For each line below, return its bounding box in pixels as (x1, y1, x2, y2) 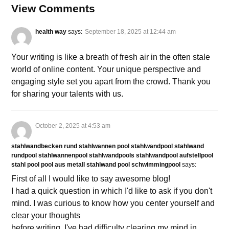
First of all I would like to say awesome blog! (11, 174, 170, 184)
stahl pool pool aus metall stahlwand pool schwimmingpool (11, 161, 180, 169)
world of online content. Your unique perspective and (11, 65, 201, 74)
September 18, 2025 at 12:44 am (85, 28, 176, 36)
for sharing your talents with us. (11, 89, 123, 99)
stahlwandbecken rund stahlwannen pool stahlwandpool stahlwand (11, 143, 204, 150)
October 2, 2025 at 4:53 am (35, 122, 110, 130)
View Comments (11, 3, 95, 15)
